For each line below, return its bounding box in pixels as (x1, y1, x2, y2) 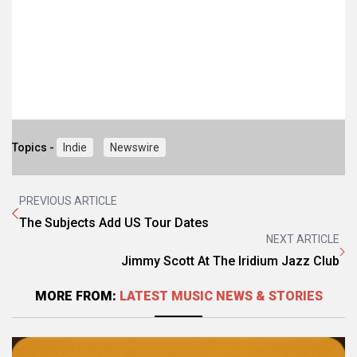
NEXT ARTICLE (266, 233, 339, 245)
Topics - (12, 141, 57, 154)
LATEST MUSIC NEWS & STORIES (119, 288, 323, 304)
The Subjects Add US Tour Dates (19, 215, 209, 230)
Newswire (110, 141, 159, 154)
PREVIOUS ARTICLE (19, 194, 117, 207)
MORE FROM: (34, 288, 120, 304)
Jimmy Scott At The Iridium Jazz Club (121, 253, 339, 269)
